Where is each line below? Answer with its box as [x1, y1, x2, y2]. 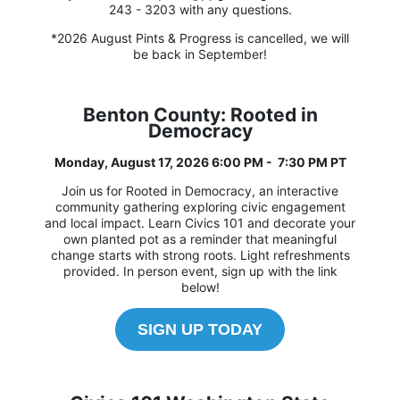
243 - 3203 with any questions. [108, 2, 292, 18]
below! [180, 279, 220, 296]
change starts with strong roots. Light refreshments [50, 247, 350, 263]
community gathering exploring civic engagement [54, 199, 346, 215]
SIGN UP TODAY [137, 321, 262, 339]
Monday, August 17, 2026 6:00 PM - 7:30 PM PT [54, 154, 346, 171]
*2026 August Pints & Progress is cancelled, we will [51, 30, 349, 46]
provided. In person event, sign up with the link [62, 263, 337, 279]
